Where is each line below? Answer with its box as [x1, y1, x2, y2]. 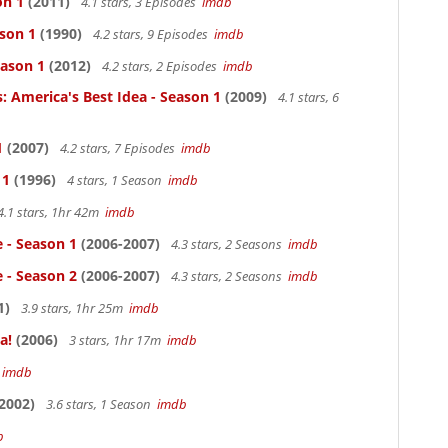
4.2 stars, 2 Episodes [99, 57, 223, 75]
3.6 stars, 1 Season [43, 395, 157, 413]
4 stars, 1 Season [64, 171, 168, 189]
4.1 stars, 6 [275, 88, 339, 106]
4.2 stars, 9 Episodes [90, 25, 214, 43]
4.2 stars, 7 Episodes [57, 139, 181, 157]
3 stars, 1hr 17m [66, 331, 167, 349]
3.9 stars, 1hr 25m [18, 299, 129, 317]
